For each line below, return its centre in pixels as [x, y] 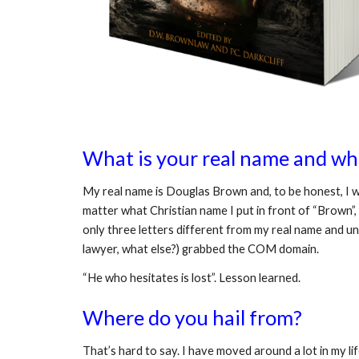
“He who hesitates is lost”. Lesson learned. [191, 278]
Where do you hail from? [192, 317]
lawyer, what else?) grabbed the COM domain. [202, 249]
